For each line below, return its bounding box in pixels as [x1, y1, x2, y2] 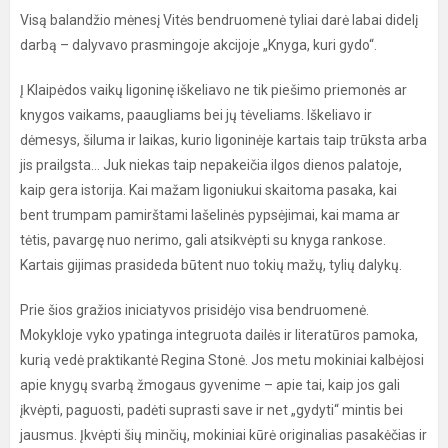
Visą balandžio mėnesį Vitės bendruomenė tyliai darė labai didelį [20, 12, 418, 28]
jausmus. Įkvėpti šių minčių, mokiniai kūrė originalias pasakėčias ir [20, 427, 427, 443]
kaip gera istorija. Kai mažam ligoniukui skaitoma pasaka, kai [20, 182, 397, 198]
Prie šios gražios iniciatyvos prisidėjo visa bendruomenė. [20, 302, 369, 318]
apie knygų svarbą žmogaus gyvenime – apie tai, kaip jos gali [20, 377, 400, 393]
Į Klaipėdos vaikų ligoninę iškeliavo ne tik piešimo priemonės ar [20, 82, 407, 98]
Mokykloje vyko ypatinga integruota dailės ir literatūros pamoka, [20, 327, 418, 343]
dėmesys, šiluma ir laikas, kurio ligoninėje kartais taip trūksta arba [20, 132, 427, 148]
